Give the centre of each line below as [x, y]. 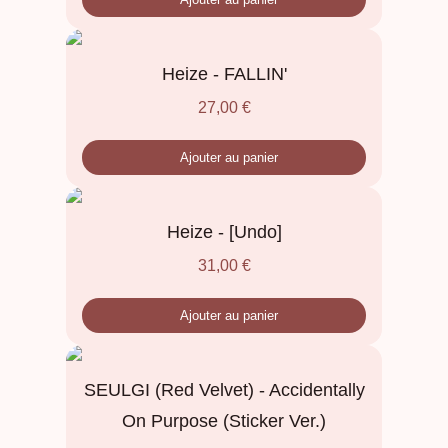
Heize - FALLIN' [224, 74]
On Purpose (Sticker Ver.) [224, 421]
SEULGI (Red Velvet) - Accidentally [224, 390]
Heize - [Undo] [224, 232]
